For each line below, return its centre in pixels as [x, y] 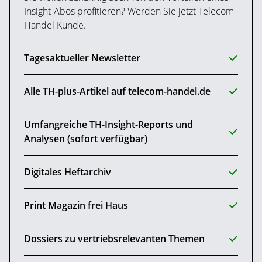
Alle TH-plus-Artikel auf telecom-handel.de [117, 92]
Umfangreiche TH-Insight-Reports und [108, 125]
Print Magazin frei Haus [76, 206]
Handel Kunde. [55, 25]
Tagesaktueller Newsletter [82, 58]
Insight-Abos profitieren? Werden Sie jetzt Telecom [129, 11]
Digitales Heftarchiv [68, 172]
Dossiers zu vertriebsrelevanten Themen [114, 239]
